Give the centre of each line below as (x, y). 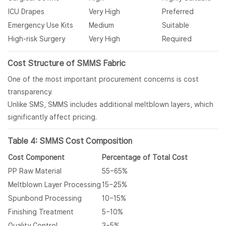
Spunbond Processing (45, 199)
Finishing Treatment (41, 212)
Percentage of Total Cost (145, 158)
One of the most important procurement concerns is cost (103, 79)
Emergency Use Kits (41, 25)
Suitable (176, 25)
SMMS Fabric (101, 64)
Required (177, 39)
